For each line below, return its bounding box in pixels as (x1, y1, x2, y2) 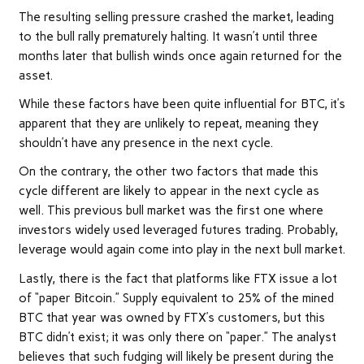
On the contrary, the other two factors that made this (18, 164, 318, 180)
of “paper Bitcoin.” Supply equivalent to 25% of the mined (18, 290, 334, 305)
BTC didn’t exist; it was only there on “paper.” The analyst (18, 329, 336, 344)
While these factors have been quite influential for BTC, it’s (18, 97, 345, 112)
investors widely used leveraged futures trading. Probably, (18, 223, 338, 238)
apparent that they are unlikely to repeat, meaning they (18, 116, 318, 132)
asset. (18, 67, 53, 83)
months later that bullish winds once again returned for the (18, 48, 342, 63)
